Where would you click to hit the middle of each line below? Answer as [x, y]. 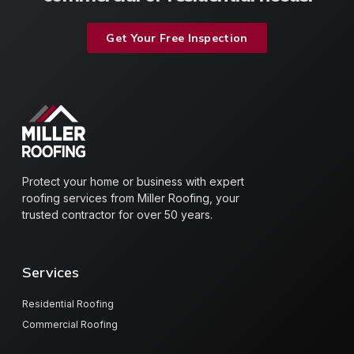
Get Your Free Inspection [177, 38]
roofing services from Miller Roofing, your [131, 198]
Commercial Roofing [70, 325]
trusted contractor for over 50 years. [117, 214]
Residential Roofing [68, 304]
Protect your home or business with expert [133, 181]
